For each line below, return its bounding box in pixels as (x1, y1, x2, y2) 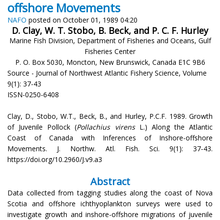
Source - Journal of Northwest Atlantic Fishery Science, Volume (7, 68, 207, 78)
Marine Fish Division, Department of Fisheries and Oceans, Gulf (9, 35, 211, 45)
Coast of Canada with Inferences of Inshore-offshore (7, 133, 213, 142)
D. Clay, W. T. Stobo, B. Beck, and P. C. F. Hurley (12, 24, 208, 36)
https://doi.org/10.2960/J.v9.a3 (7, 154, 102, 164)
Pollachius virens (77, 122, 135, 132)
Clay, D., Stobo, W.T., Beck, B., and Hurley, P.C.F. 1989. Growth (7, 111, 213, 121)
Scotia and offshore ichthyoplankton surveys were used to (7, 198, 213, 208)
